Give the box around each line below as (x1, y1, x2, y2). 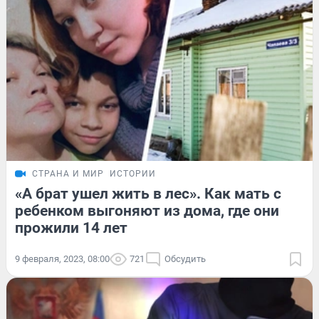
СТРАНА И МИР (32, 169, 104, 179)
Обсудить (164, 253, 206, 265)
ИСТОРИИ (110, 169, 156, 179)
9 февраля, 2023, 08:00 (15, 253, 110, 265)
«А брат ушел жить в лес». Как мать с (15, 185, 281, 203)
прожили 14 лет (15, 219, 127, 237)
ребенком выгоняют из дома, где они (15, 202, 279, 220)
